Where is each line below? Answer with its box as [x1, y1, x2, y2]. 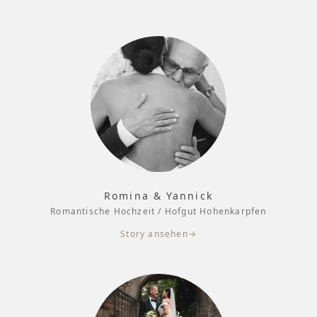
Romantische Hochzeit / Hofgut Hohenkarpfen [50, 204, 267, 217]
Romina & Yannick [104, 188, 213, 202]
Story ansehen [120, 227, 188, 240]
